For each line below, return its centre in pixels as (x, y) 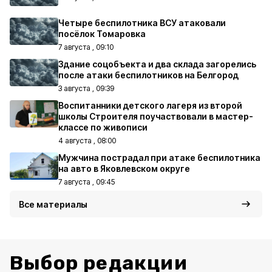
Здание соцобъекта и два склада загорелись (157, 64)
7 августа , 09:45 (87, 182)
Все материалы (53, 204)
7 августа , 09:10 (86, 47)
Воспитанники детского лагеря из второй (150, 105)
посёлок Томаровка (102, 34)
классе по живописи (103, 127)
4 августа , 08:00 (87, 141)
